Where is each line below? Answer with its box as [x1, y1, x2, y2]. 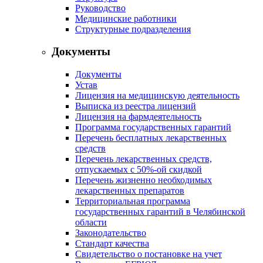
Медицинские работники [75, 13, 177, 23]
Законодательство [75, 228, 146, 238]
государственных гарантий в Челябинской [75, 207, 245, 217]
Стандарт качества [75, 238, 149, 248]
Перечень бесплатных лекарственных [75, 133, 227, 143]
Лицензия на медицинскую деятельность [75, 90, 240, 100]
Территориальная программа [75, 196, 190, 206]
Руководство [75, 2, 126, 13]
